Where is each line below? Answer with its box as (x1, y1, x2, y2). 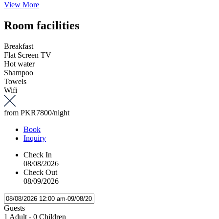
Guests (4, 203, 25, 212)
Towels (4, 77, 26, 86)
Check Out (23, 168, 57, 176)
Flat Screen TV (4, 50, 51, 59)
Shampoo (4, 68, 33, 77)
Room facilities (4, 19, 79, 32)
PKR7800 (21, 108, 52, 117)
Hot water (4, 59, 35, 68)
